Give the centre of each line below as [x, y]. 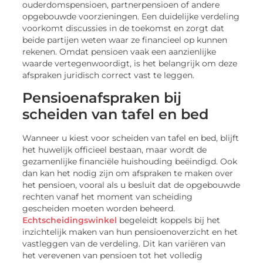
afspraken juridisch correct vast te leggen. [109, 75]
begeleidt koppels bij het [169, 220]
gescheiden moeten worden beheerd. [99, 208]
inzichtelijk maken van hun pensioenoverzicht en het [130, 232]
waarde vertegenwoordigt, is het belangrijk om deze [130, 64]
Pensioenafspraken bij [102, 97]
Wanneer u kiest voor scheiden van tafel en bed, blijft [131, 138]
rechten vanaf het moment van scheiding [108, 196]
